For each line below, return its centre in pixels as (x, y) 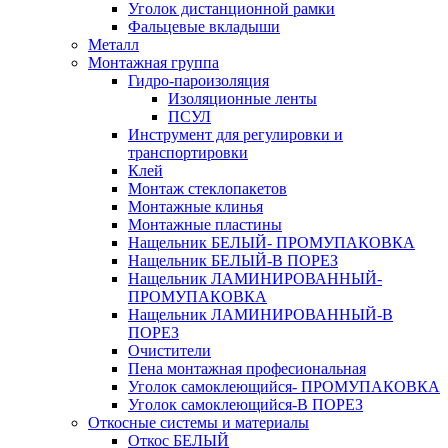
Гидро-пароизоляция (198, 80)
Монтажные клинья (195, 206)
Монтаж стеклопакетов (207, 188)
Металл (113, 44)
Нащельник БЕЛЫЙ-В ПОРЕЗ (233, 260)
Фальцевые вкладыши (204, 26)
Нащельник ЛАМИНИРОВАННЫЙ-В (260, 314)
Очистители (169, 350)
